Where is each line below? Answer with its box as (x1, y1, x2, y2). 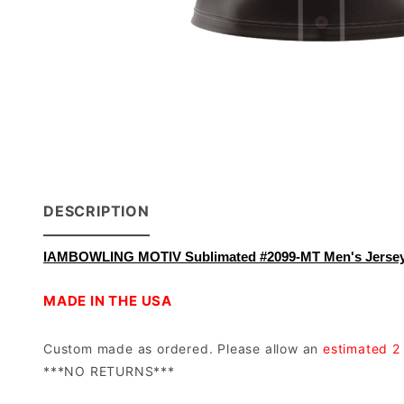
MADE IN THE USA (43, 292, 172, 310)
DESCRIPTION (43, 202, 150, 221)
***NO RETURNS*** (43, 363, 175, 380)
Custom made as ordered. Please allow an (43, 341, 323, 357)
